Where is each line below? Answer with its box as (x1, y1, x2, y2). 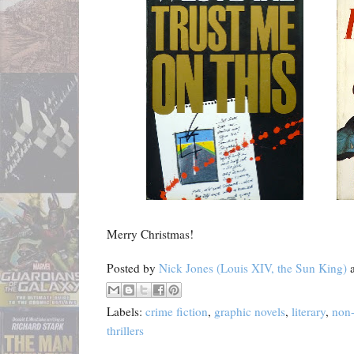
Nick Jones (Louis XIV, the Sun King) (159, 259, 347, 276)
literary (292, 303, 326, 320)
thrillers (107, 322, 144, 339)
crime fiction (145, 303, 208, 320)
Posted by (107, 259, 159, 276)
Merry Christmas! (107, 226, 194, 243)
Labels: (107, 303, 145, 320)
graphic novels (214, 303, 285, 320)
